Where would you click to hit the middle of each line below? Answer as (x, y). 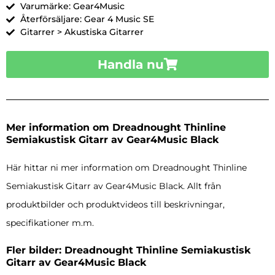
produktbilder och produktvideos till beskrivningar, (115, 205)
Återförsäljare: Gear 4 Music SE (87, 19)
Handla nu (130, 65)
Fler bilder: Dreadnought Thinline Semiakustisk (128, 250)
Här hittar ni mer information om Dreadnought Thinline (126, 168)
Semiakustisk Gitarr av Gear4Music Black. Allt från (114, 186)
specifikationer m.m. (50, 223)
